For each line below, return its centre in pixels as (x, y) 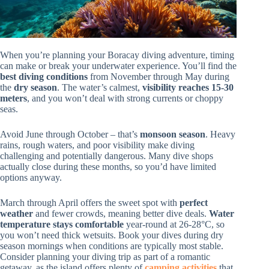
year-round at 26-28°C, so (174, 225)
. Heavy (220, 134)
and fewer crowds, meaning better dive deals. (121, 214)
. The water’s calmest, (100, 88)
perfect (194, 203)
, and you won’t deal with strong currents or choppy (125, 98)
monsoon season (173, 134)
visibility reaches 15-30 (188, 88)
